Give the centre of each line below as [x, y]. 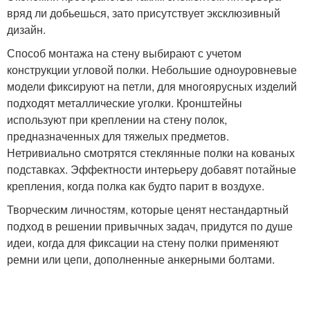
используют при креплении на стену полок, [117, 119]
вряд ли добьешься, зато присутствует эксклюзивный [144, 12]
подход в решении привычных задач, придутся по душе [150, 226]
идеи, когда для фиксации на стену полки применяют [143, 242]
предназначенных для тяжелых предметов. [118, 136]
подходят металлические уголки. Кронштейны [125, 102]
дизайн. [26, 29]
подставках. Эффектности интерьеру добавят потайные [152, 169]
